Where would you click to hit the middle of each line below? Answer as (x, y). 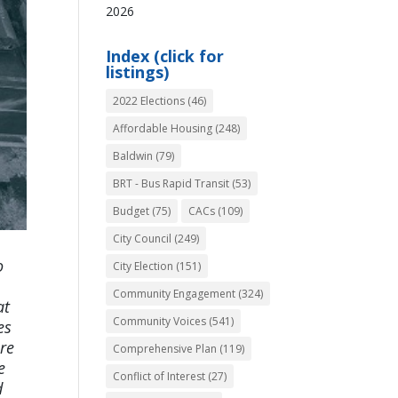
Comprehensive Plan (165, 349)
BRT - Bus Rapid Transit (171, 183)
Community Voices (160, 321)
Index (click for (165, 56)
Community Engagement (175, 294)
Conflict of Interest (159, 376)
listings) (138, 72)
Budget (131, 211)
